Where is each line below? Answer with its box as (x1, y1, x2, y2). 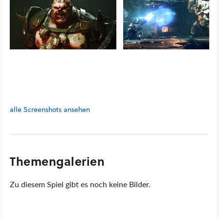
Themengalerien (10, 153, 105, 170)
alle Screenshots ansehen (10, 105, 90, 114)
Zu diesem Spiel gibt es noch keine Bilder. (10, 178, 151, 190)
